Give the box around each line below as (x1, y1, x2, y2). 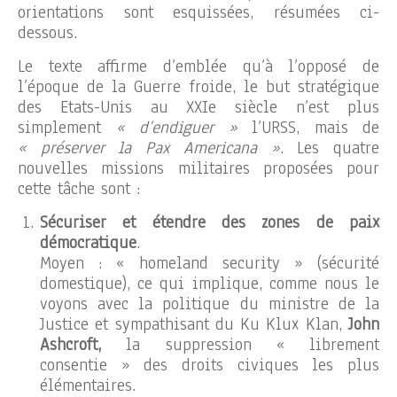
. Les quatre (279, 136, 380, 160)
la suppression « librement (101, 332, 379, 356)
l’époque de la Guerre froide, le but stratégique (18, 74, 379, 98)
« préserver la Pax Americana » (18, 136, 280, 160)
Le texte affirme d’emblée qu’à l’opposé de (18, 54, 379, 78)
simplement (18, 115, 116, 139)
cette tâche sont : (18, 176, 140, 200)
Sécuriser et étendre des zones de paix (40, 210, 379, 234)
